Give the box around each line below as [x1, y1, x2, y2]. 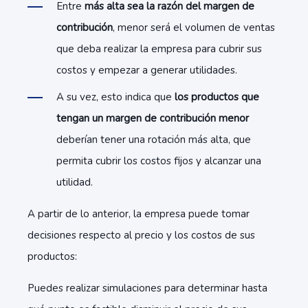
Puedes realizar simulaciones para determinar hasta [27, 281, 267, 295]
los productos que [175, 90, 259, 104]
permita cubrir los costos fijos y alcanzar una [56, 154, 261, 168]
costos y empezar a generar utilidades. [56, 63, 237, 77]
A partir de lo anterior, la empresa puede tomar [27, 207, 250, 221]
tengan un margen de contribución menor [56, 111, 249, 125]
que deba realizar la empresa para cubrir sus [56, 42, 262, 56]
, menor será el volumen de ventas [113, 21, 275, 34]
